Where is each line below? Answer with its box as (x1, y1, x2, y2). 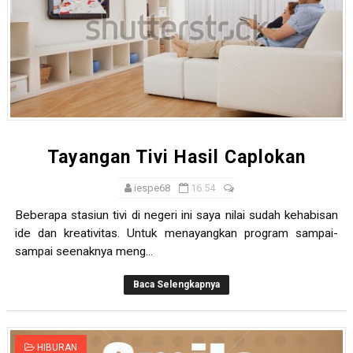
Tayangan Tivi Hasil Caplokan (46, 147, 306, 169)
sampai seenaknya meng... (14, 244, 153, 259)
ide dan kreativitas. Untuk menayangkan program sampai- (14, 226, 339, 241)
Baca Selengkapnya (132, 279, 220, 291)
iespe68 (134, 182, 171, 195)
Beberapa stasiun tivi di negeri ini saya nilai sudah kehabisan (14, 208, 339, 223)
